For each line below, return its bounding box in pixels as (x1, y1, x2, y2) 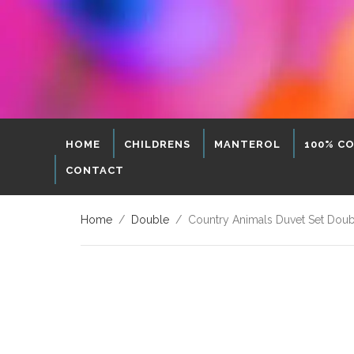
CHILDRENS (124, 137, 190, 150)
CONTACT (66, 164, 124, 176)
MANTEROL (214, 137, 281, 150)
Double (131, 213, 169, 226)
